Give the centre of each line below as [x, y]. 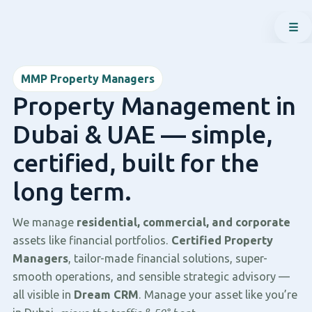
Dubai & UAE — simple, [142, 135]
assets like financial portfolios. [92, 240]
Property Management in [154, 106]
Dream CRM [106, 294]
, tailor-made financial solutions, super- [167, 258]
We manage [44, 222]
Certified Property [222, 240]
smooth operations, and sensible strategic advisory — [151, 276]
